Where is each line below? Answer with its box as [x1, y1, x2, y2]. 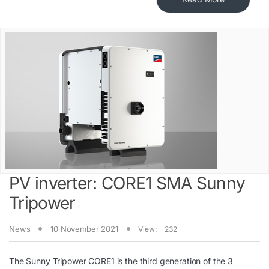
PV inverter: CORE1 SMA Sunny [9, 173, 246, 194]
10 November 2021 [50, 223, 118, 234]
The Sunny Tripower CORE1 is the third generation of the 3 [9, 256, 234, 267]
